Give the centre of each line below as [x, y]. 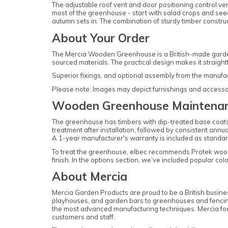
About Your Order [101, 38]
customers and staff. [83, 217]
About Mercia [90, 176]
